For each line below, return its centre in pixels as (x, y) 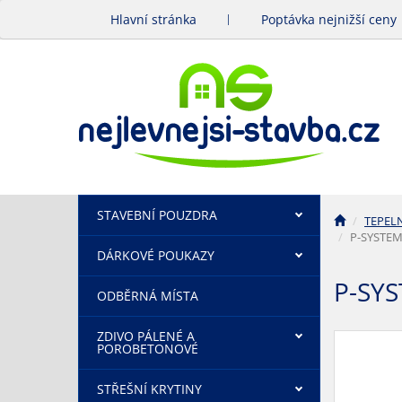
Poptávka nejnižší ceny (329, 19)
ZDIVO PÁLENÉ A (146, 336)
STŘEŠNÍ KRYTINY (149, 389)
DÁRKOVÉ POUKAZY (156, 255)
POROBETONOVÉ (148, 349)
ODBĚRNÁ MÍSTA (148, 296)
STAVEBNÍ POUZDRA (157, 215)
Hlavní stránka (153, 19)
